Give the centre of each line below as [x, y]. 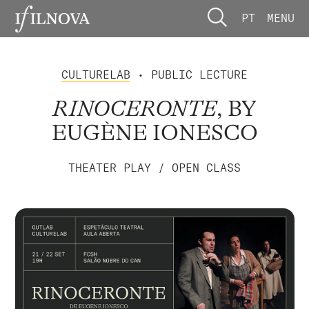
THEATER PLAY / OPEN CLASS [154, 167]
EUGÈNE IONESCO [154, 133]
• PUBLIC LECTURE [189, 74]
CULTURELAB [96, 74]
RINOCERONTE [134, 109]
